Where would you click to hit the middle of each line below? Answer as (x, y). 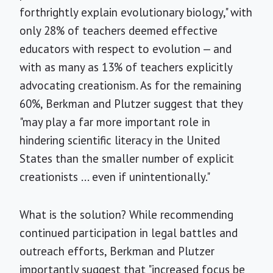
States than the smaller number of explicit (127, 158)
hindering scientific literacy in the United (120, 140)
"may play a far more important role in (115, 122)
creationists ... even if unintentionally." (115, 177)
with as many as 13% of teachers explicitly (126, 67)
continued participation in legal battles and (129, 233)
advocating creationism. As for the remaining (130, 85)
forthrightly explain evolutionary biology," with (136, 12)
